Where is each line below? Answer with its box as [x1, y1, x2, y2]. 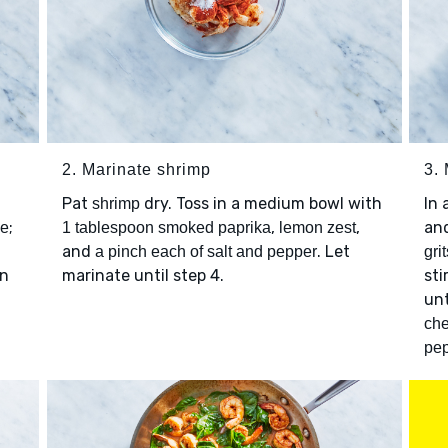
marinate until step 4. [61, 266, 224, 286]
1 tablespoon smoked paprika [61, 219, 271, 237]
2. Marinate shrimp [61, 161, 211, 179]
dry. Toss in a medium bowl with [139, 194, 382, 214]
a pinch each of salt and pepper [94, 243, 317, 261]
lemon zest [278, 219, 356, 237]
